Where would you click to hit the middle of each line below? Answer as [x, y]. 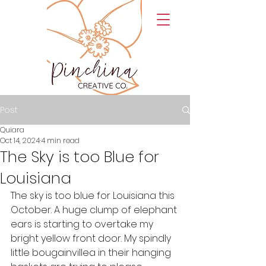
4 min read [60, 140]
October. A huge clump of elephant [95, 210]
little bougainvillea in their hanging [92, 253]
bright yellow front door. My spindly [92, 238]
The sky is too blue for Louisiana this [94, 196]
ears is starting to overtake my [83, 224]
